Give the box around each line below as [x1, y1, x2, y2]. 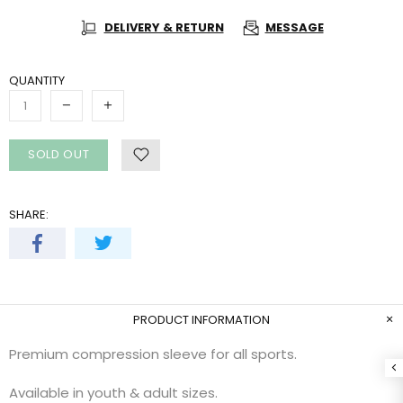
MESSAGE [264, 19, 324, 37]
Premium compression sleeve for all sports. [9, 344, 297, 363]
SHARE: [9, 205, 49, 223]
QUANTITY [9, 71, 65, 89]
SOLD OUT [28, 146, 90, 164]
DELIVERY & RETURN [103, 19, 224, 37]
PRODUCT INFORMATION [133, 310, 270, 328]
